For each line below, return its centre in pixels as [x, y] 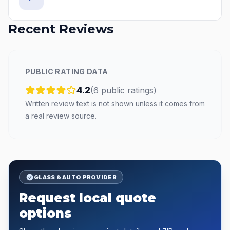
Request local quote [88, 198]
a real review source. [61, 116]
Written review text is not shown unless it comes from [115, 103]
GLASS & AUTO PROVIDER [75, 177]
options [45, 213]
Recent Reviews [61, 29]
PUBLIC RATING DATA [67, 72]
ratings [140, 90]
